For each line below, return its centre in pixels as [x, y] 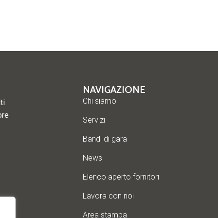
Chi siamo [100, 101]
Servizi [94, 120]
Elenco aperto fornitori [121, 177]
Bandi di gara [105, 139]
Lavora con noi [109, 196]
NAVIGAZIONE [114, 89]
